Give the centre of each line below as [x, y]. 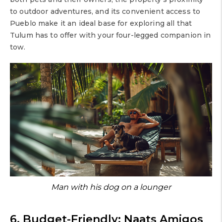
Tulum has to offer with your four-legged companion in [111, 35]
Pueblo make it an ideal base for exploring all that [101, 23]
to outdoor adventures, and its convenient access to [105, 11]
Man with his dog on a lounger [111, 187]
